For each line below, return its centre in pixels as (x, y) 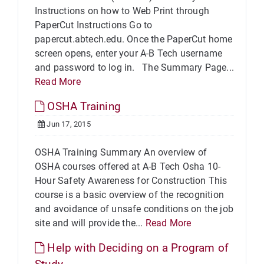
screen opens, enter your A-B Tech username (129, 53)
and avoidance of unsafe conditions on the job (134, 209)
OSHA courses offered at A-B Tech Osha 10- (128, 166)
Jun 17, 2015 (68, 124)
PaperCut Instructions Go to (94, 25)
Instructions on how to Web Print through (122, 11)
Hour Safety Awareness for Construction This (131, 181)
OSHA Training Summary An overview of (121, 152)
